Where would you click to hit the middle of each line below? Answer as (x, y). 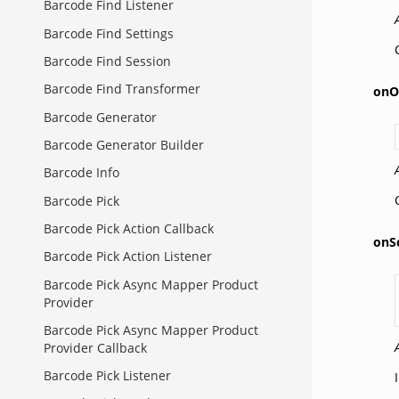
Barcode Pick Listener (107, 376)
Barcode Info (81, 173)
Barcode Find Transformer (122, 89)
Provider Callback (95, 347)
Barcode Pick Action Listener (128, 256)
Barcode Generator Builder (124, 144)
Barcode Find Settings (109, 33)
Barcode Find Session (107, 61)
